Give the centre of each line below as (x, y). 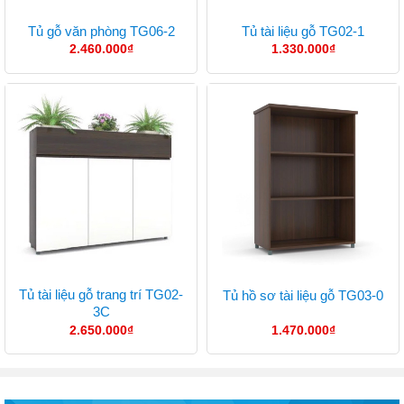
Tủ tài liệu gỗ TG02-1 (303, 31)
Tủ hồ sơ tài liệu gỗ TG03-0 (303, 295)
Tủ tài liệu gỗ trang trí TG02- (101, 295)
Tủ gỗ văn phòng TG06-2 (101, 31)
